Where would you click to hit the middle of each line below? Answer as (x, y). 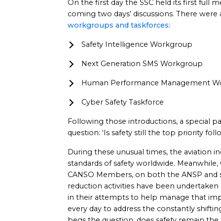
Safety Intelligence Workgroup (137, 44)
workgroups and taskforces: (119, 25)
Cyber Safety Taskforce (123, 102)
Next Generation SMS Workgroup (142, 64)
